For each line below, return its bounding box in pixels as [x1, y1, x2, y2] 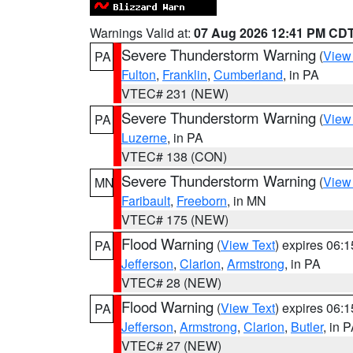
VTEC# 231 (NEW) [121, 84, 229, 102]
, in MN [227, 191, 266, 210]
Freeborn [176, 191, 227, 210]
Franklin [162, 65, 207, 84]
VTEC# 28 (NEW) [121, 273, 221, 292]
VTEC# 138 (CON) [121, 147, 227, 165]
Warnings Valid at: [90, 24, 194, 42]
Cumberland [214, 65, 283, 84]
